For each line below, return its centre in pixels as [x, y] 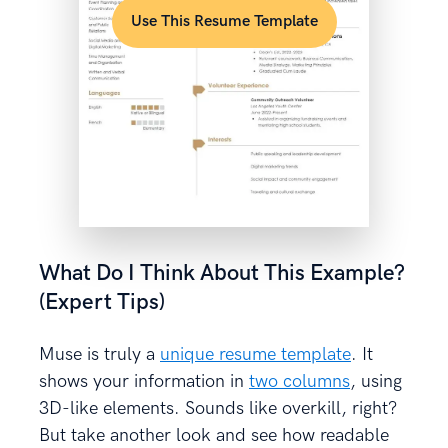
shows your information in [144, 382]
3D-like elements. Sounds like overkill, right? [218, 409]
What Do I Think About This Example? [222, 274]
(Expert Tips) [102, 303]
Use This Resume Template [224, 22]
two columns [299, 382]
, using [376, 382]
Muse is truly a [99, 355]
